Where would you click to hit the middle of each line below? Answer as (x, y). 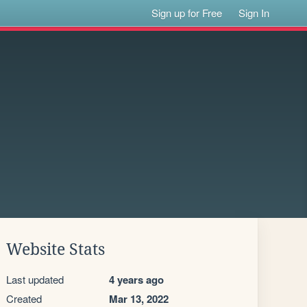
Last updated (35, 279)
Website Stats (56, 249)
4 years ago (136, 280)
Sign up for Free (187, 13)
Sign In (254, 13)
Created (24, 298)
